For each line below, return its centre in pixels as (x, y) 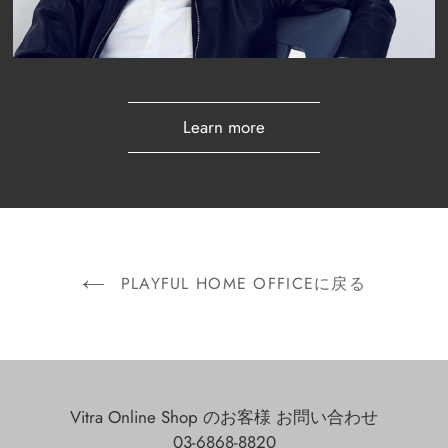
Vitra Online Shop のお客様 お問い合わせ (224, 416)
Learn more (224, 126)
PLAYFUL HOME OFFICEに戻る (240, 283)
